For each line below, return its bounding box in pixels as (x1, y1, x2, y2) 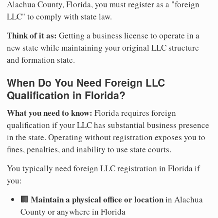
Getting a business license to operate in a (57, 30, 200, 41)
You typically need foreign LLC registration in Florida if (7, 162, 200, 174)
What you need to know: (7, 106, 92, 119)
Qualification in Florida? (7, 88, 126, 103)
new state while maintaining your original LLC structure (7, 42, 199, 54)
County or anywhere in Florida (20, 205, 126, 217)
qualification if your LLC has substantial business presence (7, 119, 209, 130)
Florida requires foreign (92, 107, 176, 118)
